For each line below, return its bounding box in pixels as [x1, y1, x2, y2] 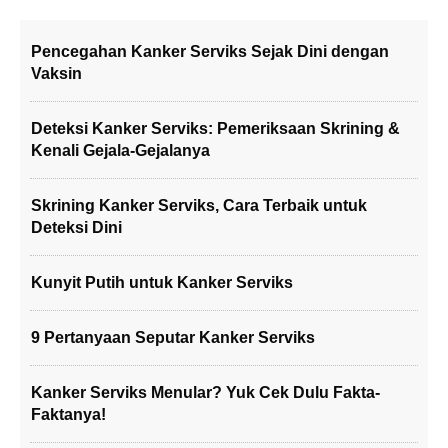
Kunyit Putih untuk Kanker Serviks [31, 274, 293, 291]
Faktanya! [31, 406, 106, 423]
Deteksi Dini [31, 219, 122, 236]
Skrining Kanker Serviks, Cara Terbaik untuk [31, 197, 367, 214]
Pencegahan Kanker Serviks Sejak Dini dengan [31, 43, 389, 60]
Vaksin [31, 65, 82, 82]
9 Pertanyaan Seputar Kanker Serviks [31, 329, 315, 346]
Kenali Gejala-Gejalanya [31, 142, 210, 159]
